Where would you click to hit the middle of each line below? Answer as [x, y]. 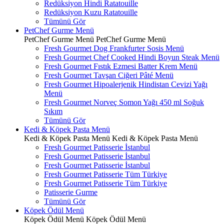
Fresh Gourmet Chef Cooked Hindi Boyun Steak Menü [132, 57]
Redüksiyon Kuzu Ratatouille [91, 12]
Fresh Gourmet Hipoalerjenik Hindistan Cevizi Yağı [126, 84]
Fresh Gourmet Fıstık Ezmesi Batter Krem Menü [121, 66]
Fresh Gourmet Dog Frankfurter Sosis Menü [114, 48]
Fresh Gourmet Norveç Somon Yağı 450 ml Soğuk [124, 102]
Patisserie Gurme [71, 192]
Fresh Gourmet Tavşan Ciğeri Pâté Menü [109, 75]
